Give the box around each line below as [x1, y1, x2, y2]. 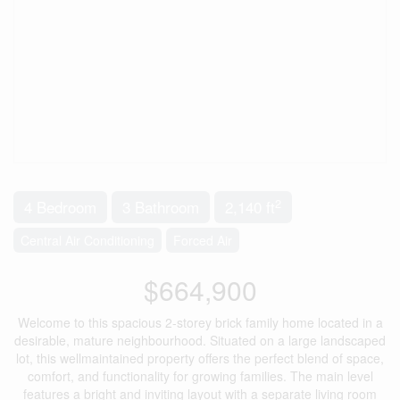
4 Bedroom [24, 196, 96, 218]
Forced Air [173, 231, 232, 249]
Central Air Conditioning [21, 231, 154, 249]
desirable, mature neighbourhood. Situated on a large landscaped [14, 331, 386, 349]
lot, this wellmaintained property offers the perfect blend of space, [16, 349, 384, 367]
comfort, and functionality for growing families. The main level [27, 367, 373, 385]
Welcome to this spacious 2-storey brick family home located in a [17, 313, 383, 331]
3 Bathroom [122, 196, 199, 218]
